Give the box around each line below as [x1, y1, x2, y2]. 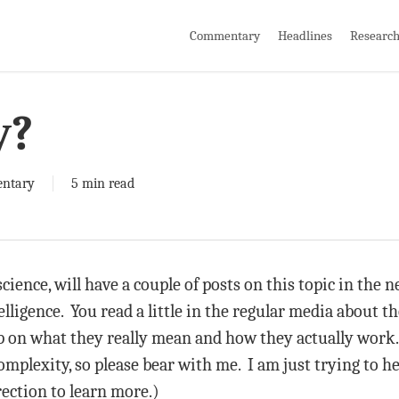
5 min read [71, 175, 134, 191]
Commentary [190, 27, 260, 44]
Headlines [278, 27, 332, 44]
